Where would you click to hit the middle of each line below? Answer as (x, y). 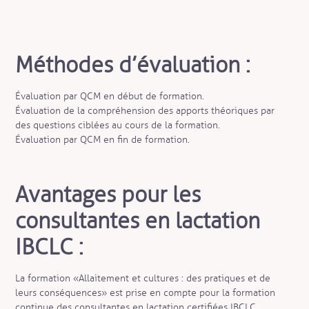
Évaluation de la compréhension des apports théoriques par (145, 111)
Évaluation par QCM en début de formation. (111, 97)
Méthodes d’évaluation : (133, 65)
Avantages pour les (108, 194)
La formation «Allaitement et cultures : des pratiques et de (143, 278)
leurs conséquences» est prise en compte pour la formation (146, 292)
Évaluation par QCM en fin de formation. (103, 140)
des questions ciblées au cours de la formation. (119, 126)
